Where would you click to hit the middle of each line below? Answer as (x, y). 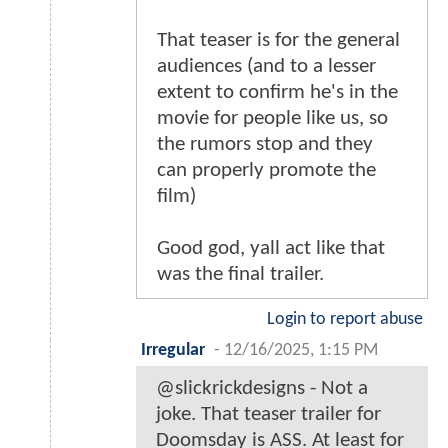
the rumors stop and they (265, 144)
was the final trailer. (240, 274)
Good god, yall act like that (271, 248)
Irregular (173, 350)
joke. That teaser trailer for (268, 414)
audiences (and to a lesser (266, 66)
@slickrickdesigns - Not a (262, 388)
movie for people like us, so (272, 118)
